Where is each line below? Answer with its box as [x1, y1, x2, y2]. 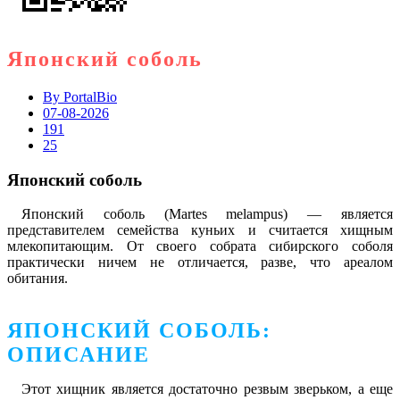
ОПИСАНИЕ [7, 343, 150, 367]
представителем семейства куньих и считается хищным [7, 222, 393, 238]
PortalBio [60, 88, 117, 104]
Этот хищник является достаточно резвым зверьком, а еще [21, 381, 393, 397]
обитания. [7, 271, 68, 287]
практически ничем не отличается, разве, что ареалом [7, 254, 393, 271]
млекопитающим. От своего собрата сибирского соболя [7, 238, 393, 254]
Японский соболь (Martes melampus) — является [21, 206, 393, 222]
